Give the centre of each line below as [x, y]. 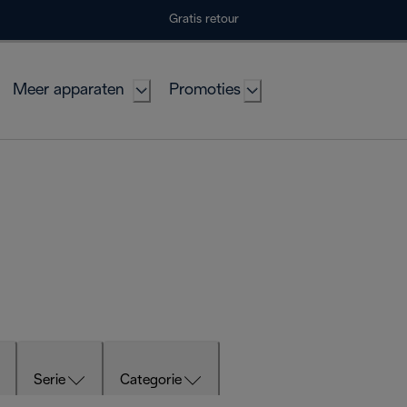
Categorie [151, 381]
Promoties [205, 90]
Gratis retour [203, 20]
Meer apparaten [68, 90]
